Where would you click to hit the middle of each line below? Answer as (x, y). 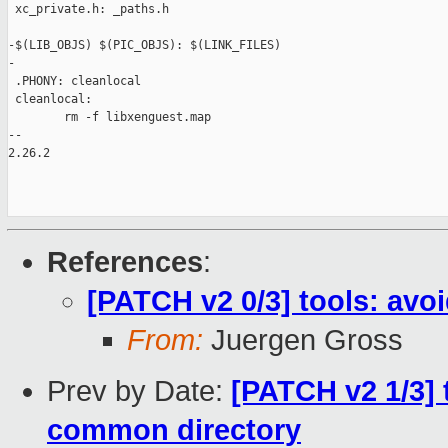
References (125, 262)
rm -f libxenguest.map (109, 117)
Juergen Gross (303, 340)
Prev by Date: (139, 391)
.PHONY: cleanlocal (74, 81)
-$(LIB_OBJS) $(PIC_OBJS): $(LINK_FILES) (144, 45)
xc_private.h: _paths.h (88, 9)
